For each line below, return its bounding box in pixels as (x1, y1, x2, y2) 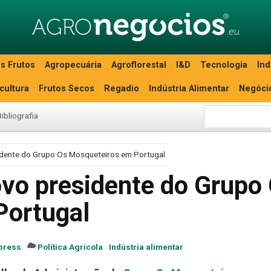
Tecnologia (200, 60, 247, 70)
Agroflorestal (111, 60, 166, 70)
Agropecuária (45, 60, 102, 70)
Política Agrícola (38, 242, 103, 252)
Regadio (104, 83, 139, 94)
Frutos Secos (39, 83, 94, 94)
